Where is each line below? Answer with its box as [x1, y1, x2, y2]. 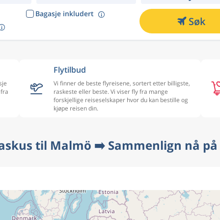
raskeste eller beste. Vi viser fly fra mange [54, 87, 168, 96]
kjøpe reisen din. [54, 104, 98, 112]
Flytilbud [54, 64, 86, 75]
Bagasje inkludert [35, 9, 94, 18]
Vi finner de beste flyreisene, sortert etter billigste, [54, 79, 190, 87]
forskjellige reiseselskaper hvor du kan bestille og [54, 96, 188, 104]
